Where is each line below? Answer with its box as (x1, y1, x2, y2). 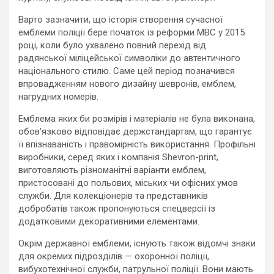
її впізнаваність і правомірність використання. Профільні (18, 139, 256, 150)
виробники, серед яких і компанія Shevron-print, (18, 152, 218, 163)
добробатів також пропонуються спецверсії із (18, 203, 215, 214)
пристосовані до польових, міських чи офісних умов (18, 177, 238, 188)
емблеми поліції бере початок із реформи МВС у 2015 (18, 27, 245, 38)
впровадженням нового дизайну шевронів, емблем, (18, 78, 236, 89)
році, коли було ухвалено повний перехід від (18, 40, 206, 51)
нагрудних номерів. (18, 91, 98, 102)
